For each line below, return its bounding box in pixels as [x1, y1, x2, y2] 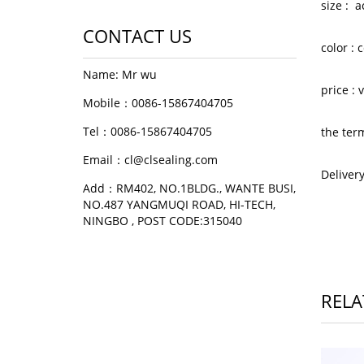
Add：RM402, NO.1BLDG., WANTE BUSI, [83, 180, 296, 196]
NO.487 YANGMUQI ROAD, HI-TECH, [83, 197, 275, 212]
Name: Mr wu [83, 67, 157, 82]
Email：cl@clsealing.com [83, 152, 218, 167]
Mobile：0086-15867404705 [83, 95, 233, 110]
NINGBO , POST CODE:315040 [83, 213, 242, 228]
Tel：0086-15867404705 [83, 123, 212, 139]
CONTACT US [83, 24, 192, 48]
